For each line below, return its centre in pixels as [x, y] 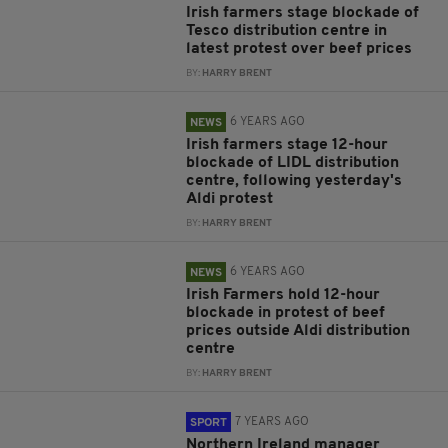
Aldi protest [230, 199]
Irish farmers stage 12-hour [287, 145]
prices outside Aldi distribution [298, 331]
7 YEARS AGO [272, 422]
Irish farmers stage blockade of [303, 13]
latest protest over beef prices [299, 49]
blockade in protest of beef [286, 313]
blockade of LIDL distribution [293, 163]
